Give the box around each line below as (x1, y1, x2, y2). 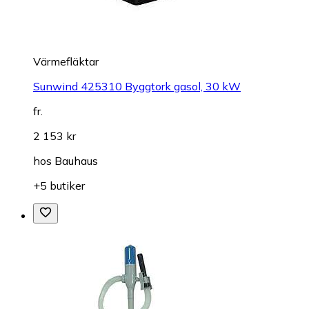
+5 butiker (33, 178, 85, 192)
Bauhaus (54, 153, 98, 168)
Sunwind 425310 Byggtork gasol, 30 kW (33, 79, 241, 93)
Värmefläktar (33, 54, 99, 68)
